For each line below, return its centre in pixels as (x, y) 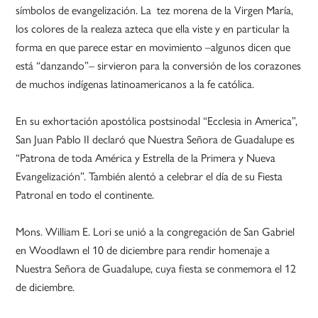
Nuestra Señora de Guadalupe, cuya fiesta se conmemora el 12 (156, 268)
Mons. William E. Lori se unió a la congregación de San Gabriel (155, 231)
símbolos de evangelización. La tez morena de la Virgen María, (155, 10)
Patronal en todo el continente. (85, 194)
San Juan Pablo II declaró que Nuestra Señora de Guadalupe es (155, 139)
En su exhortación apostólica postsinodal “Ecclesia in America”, (157, 121)
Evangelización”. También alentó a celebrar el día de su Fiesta (149, 176)
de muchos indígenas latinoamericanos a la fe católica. (135, 84)
